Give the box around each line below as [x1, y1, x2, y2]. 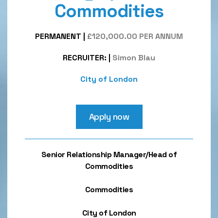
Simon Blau [112, 53, 155, 63]
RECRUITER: [63, 53, 107, 63]
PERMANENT [35, 31, 81, 41]
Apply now [89, 111, 129, 122]
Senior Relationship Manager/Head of [41, 149, 177, 160]
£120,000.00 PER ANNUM [87, 31, 183, 41]
